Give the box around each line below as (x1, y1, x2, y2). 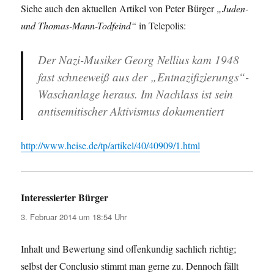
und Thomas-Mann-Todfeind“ (21, 19, 137, 32)
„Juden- (217, 2, 249, 15)
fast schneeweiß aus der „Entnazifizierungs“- (38, 69, 250, 85)
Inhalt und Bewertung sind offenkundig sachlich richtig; (21, 242, 237, 256)
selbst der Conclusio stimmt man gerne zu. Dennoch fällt (21, 259, 239, 273)
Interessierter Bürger (21, 190, 109, 205)
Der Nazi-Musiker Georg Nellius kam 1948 (38, 52, 240, 68)
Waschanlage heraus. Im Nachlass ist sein (38, 86, 234, 102)
